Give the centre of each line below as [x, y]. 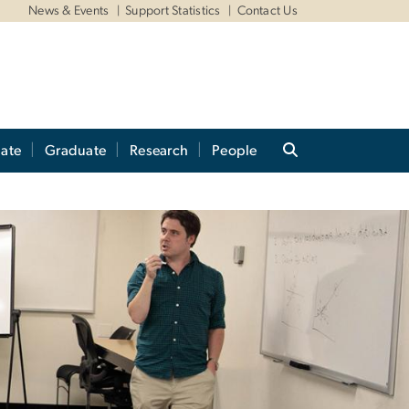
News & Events [69, 11]
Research [159, 151]
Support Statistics [173, 11]
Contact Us [267, 11]
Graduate [76, 151]
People [235, 151]
